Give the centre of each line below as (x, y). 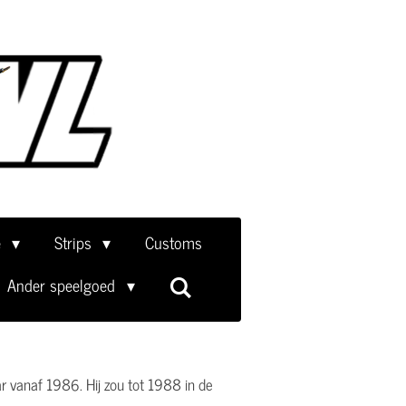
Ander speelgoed (64, 285)
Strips (75, 242)
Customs (174, 242)
